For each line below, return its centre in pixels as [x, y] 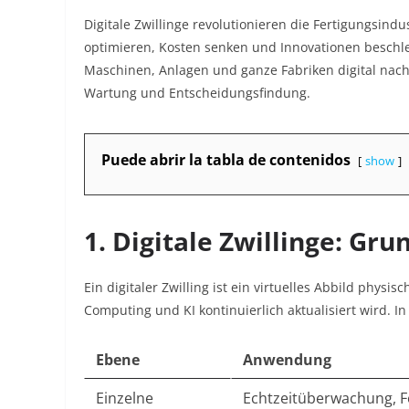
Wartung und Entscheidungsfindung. [197, 93]
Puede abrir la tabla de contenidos [226, 160]
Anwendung [287, 360]
